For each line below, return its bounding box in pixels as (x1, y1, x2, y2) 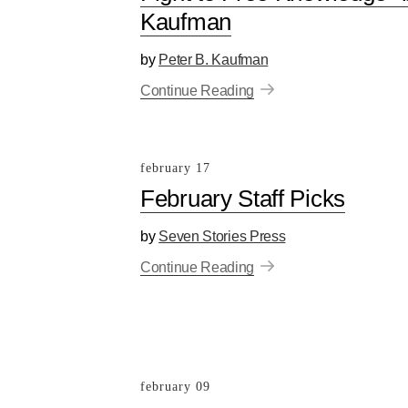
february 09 (140, 379, 210, 393)
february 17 (140, 161, 210, 175)
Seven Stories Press (158, 229, 286, 244)
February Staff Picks (140, 185, 345, 212)
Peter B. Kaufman (158, 52, 269, 67)
